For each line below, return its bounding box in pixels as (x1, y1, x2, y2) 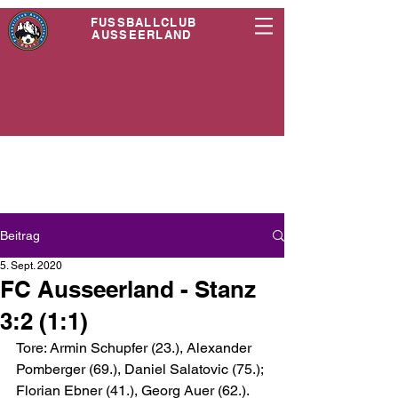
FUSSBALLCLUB (90, 15, 197, 29)
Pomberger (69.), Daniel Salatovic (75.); (16, 361, 267, 378)
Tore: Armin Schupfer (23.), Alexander (16, 339, 255, 356)
